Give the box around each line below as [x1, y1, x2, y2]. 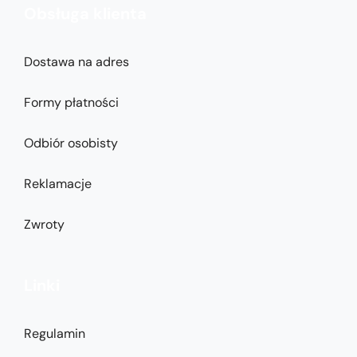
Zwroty [24, 216, 65, 233]
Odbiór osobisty [24, 135, 118, 152]
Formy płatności [24, 94, 119, 112]
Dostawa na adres [24, 53, 129, 71]
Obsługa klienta [24, 3, 147, 25]
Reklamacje [24, 175, 92, 193]
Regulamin [24, 325, 85, 343]
